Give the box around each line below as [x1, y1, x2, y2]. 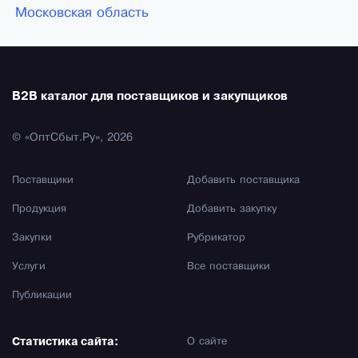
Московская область [15, 7, 149, 20]
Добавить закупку [187, 205, 276, 215]
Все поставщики [187, 262, 270, 272]
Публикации [12, 291, 72, 301]
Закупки [12, 233, 52, 244]
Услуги [12, 262, 46, 272]
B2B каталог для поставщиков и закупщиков [12, 91, 288, 103]
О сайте [187, 337, 227, 348]
